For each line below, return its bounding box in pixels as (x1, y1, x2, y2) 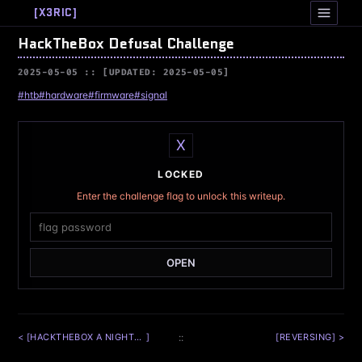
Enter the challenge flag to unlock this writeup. (77, 190, 285, 202)
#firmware (88, 89, 134, 101)
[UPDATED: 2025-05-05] (103, 66, 229, 78)
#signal (134, 89, 167, 101)
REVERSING (279, 330, 332, 343)
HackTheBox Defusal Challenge (18, 33, 234, 54)
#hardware (39, 89, 88, 101)
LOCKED (158, 168, 204, 180)
